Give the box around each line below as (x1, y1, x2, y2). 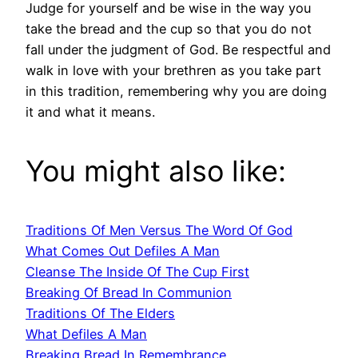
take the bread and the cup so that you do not (26, 21, 312, 38)
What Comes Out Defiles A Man (26, 243, 220, 260)
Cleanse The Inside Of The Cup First (26, 264, 249, 280)
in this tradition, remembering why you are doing (26, 83, 327, 100)
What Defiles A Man (26, 326, 147, 343)
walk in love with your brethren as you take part (26, 62, 321, 79)
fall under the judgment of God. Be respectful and (26, 42, 331, 58)
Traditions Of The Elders (26, 305, 175, 322)
